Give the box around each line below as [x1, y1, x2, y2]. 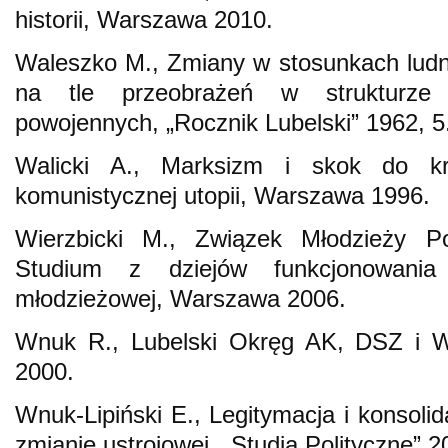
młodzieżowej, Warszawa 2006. [15, 284, 346, 312]
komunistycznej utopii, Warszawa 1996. [15, 181, 430, 209]
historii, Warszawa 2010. [15, 5, 273, 33]
